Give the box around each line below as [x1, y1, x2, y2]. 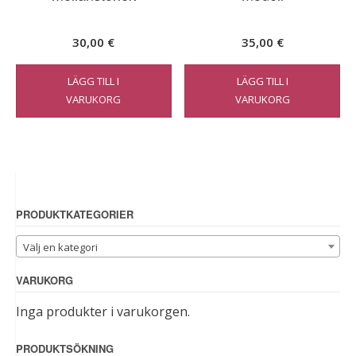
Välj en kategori [23, 239, 98, 254]
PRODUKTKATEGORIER [16, 207, 133, 222]
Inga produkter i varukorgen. [16, 302, 190, 320]
